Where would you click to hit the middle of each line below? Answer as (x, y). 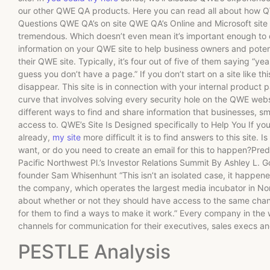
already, (35, 137)
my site (67, 137)
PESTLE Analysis (94, 252)
